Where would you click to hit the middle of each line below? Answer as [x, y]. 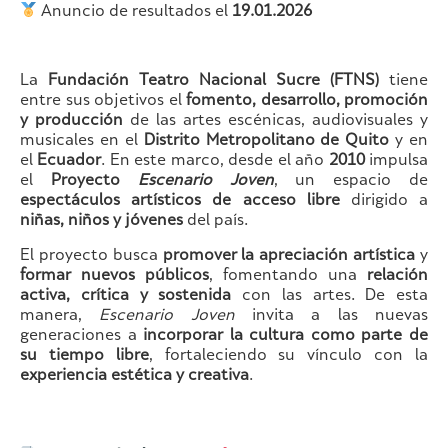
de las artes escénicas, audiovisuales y [275, 122]
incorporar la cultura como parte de [286, 337]
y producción [71, 122]
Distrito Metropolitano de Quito [266, 142]
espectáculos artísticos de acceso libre [180, 202]
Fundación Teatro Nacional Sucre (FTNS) [213, 82]
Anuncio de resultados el [135, 12]
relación [397, 277]
